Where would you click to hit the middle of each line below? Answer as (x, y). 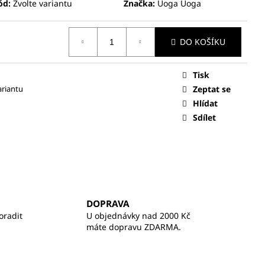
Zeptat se (212, 89)
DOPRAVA (108, 204)
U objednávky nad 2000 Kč (138, 216)
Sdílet (204, 117)
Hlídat (205, 103)
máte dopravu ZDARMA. (133, 227)
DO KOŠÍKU (203, 42)
